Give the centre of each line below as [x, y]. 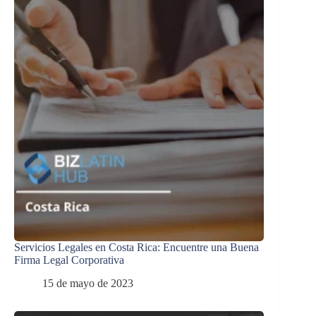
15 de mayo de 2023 [88, 283]
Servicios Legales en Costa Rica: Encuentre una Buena [136, 248]
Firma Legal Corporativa [69, 260]
